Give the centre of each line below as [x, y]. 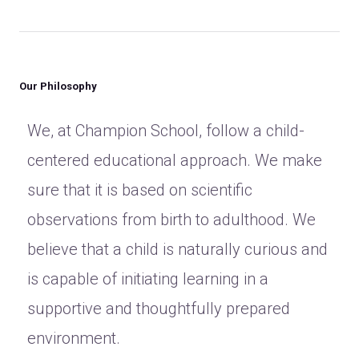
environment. [74, 338]
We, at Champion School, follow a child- [166, 131]
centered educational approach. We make [175, 160]
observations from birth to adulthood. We [171, 220]
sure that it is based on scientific [140, 190]
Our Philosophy [58, 86]
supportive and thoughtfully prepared [159, 309]
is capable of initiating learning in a [148, 279]
